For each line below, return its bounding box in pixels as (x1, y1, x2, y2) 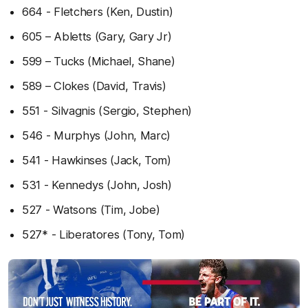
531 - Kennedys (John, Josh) (22, 178, 172, 192)
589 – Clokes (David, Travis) (22, 79, 166, 93)
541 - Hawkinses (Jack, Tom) (22, 153, 171, 167)
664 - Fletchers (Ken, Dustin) (22, 5, 173, 19)
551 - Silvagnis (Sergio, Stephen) (22, 104, 192, 118)
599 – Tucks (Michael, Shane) (22, 54, 175, 68)
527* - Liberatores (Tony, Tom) (22, 228, 185, 241)
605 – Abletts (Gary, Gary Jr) (22, 30, 172, 43)
